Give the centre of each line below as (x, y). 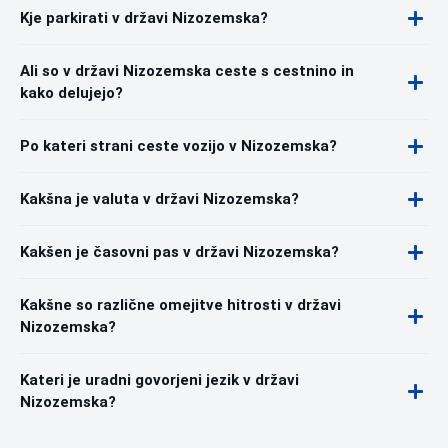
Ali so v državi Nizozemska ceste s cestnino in (187, 71)
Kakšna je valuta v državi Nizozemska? (159, 199)
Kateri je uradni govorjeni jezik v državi (159, 380)
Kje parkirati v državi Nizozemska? (144, 18)
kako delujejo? (71, 93)
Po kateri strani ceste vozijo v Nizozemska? (178, 146)
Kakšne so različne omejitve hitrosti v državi (180, 305)
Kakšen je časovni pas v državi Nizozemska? (179, 252)
